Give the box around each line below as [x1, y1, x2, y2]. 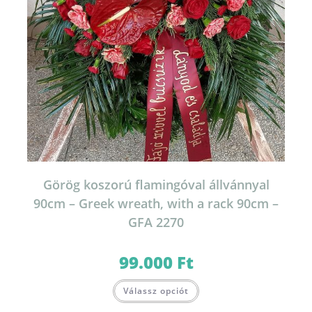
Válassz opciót [123, 284, 189, 297]
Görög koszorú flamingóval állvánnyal [42, 175, 270, 193]
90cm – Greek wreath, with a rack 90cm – [33, 194, 279, 212]
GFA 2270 [128, 213, 184, 231]
